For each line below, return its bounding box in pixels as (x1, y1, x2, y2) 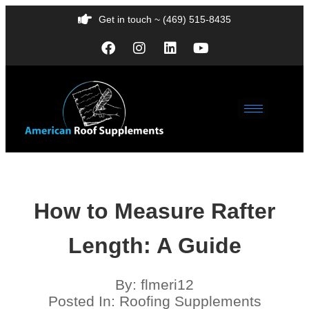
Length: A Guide (68, 232, 241, 258)
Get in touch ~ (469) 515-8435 (99, 14, 231, 25)
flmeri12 (141, 276, 194, 292)
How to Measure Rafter (34, 198, 275, 223)
